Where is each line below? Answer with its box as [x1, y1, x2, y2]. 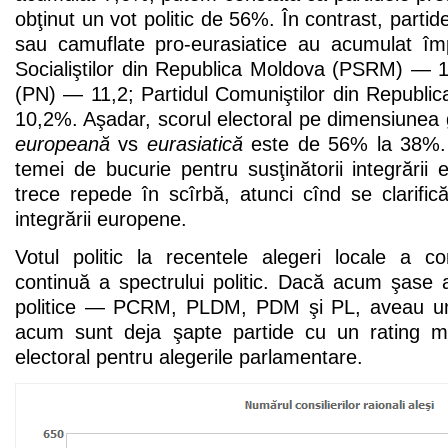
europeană [15, 132, 110, 155]
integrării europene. [15, 207, 187, 230]
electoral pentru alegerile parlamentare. [15, 345, 363, 368]
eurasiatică [146, 132, 243, 155]
